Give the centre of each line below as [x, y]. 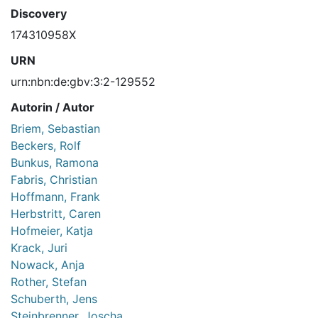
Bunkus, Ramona [55, 163]
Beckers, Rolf [46, 146]
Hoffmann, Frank [55, 197]
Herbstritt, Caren [56, 214]
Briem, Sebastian [55, 129]
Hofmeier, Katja [52, 231]
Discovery [39, 14]
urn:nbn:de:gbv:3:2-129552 [83, 82]
